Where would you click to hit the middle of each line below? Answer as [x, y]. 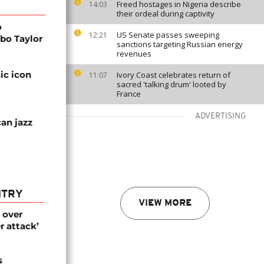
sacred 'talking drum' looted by [171, 84]
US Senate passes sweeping [168, 35]
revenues [134, 54]
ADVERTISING [221, 116]
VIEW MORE [165, 203]
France [129, 94]
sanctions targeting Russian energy [180, 44]
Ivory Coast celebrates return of [174, 75]
